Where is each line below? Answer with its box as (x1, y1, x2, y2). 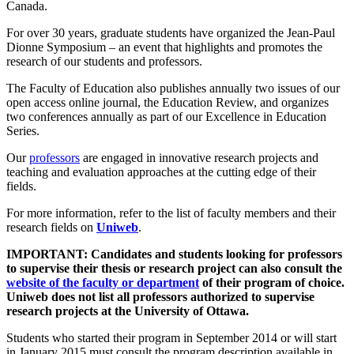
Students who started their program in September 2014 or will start (6, 331, 337, 345)
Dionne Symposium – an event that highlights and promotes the (6, 40, 322, 55)
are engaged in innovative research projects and (80, 151, 318, 165)
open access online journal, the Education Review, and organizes (6, 96, 329, 110)
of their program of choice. (199, 276, 345, 290)
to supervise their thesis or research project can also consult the (6, 262, 342, 276)
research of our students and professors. (6, 55, 202, 69)
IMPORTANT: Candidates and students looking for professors (6, 247, 342, 262)
